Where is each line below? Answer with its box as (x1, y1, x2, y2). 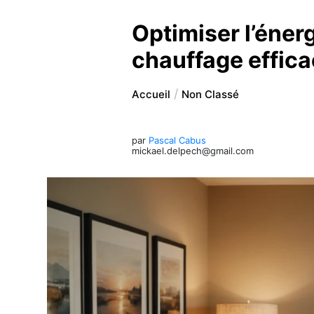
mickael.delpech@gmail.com (132, 144, 254, 156)
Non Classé (182, 87, 240, 101)
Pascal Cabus (149, 134, 207, 146)
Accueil (132, 87, 171, 101)
